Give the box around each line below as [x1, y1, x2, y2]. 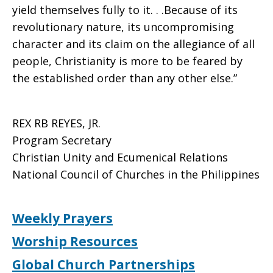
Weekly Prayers [12, 210, 113, 227]
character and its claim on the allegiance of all [12, 37, 255, 51]
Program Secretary [12, 133, 112, 147]
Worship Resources [12, 233, 138, 250]
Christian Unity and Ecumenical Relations [12, 150, 228, 165]
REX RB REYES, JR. [12, 116, 101, 130]
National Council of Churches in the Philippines [12, 167, 260, 182]
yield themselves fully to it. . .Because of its [12, 2, 238, 17]
